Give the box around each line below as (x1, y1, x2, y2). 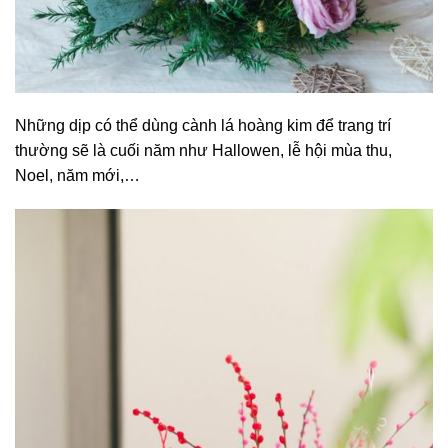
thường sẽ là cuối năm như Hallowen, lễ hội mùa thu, (15, 142, 392, 160)
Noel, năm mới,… (15, 167, 140, 185)
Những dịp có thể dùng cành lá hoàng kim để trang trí (15, 117, 391, 135)
